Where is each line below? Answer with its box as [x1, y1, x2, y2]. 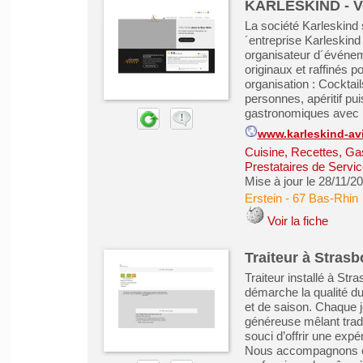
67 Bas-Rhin [292, 191, 358, 205]
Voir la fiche [267, 214, 328, 228]
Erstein [244, 191, 282, 205]
